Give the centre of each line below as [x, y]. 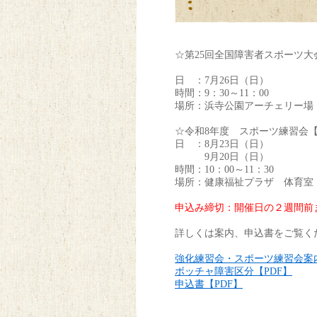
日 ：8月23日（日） [222, 144]
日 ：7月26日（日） [222, 80]
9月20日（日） [222, 156]
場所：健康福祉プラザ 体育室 [244, 182]
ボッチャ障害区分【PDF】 [234, 271]
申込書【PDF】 [209, 284]
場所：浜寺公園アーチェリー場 [244, 105]
